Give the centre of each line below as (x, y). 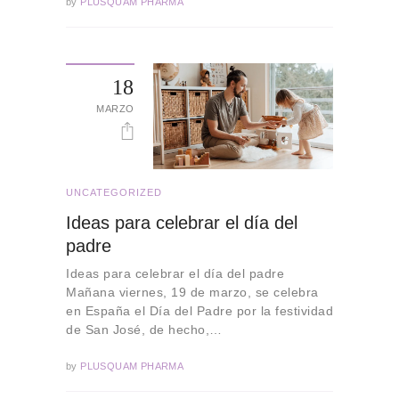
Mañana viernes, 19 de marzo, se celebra (192, 293)
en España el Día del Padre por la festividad (199, 311)
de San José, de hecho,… (144, 330)
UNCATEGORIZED (114, 192)
